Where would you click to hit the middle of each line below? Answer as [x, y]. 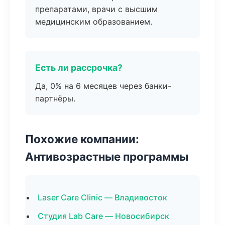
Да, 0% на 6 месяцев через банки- [103, 86]
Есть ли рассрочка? [79, 68]
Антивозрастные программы [107, 156]
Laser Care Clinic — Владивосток [102, 197]
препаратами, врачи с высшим [96, 9]
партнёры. [55, 98]
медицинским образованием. [94, 22]
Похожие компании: [82, 139]
